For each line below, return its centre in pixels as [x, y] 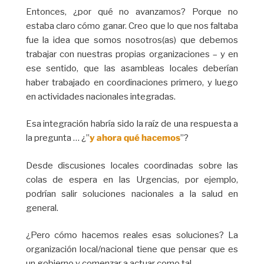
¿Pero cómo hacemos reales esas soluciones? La [132, 235]
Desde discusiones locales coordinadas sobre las [132, 165]
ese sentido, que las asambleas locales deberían [132, 68]
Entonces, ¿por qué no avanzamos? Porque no [132, 11]
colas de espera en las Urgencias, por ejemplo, [132, 179]
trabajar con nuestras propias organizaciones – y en [132, 54]
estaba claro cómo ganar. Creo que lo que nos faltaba [132, 26]
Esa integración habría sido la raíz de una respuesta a [132, 124]
